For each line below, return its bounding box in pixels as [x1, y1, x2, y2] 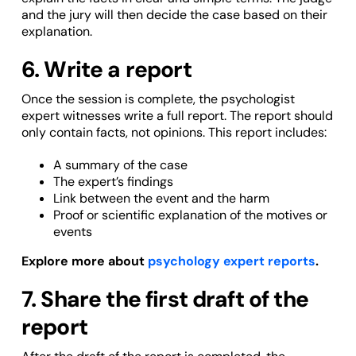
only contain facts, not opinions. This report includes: [21, 124, 327, 141]
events [52, 223, 92, 241]
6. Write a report [21, 55, 192, 85]
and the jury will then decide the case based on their [21, 6, 327, 24]
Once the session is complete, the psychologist [21, 91, 295, 108]
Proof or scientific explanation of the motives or [52, 207, 327, 224]
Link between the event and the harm [52, 190, 269, 207]
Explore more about [21, 253, 145, 270]
